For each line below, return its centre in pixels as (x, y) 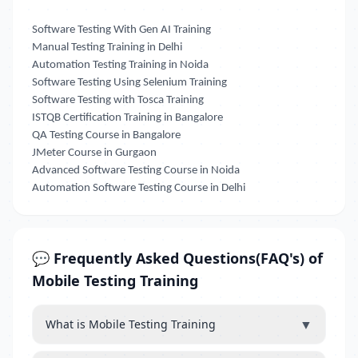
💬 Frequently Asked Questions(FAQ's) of (177, 258)
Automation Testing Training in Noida (120, 65)
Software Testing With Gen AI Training (121, 30)
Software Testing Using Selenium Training (129, 83)
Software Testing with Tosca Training (118, 100)
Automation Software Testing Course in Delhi (139, 188)
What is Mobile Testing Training (131, 324)
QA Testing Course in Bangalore (106, 135)
